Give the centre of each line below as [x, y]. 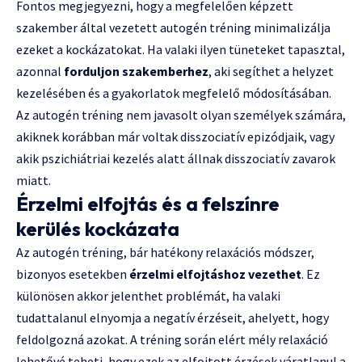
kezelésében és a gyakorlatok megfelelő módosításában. [174, 93]
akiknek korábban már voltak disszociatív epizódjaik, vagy [175, 136]
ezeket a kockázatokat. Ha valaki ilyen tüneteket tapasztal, [181, 49]
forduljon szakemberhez [136, 71]
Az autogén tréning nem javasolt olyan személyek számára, [181, 114]
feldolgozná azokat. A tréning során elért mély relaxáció [172, 339]
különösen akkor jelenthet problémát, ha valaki [148, 295]
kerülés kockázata [98, 228]
